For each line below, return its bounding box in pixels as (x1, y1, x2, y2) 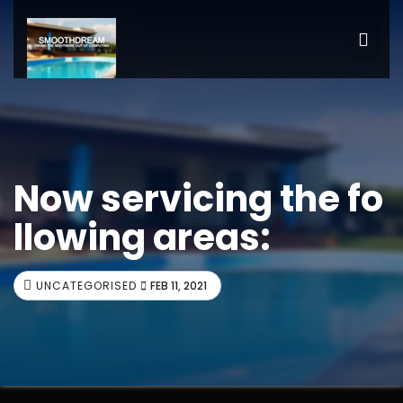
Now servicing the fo (13, 174, 383, 224)
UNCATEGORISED (36, 278, 137, 293)
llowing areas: (13, 212, 271, 263)
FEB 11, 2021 (150, 278, 207, 293)
